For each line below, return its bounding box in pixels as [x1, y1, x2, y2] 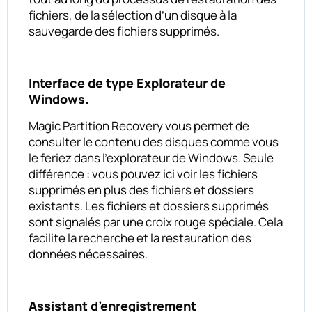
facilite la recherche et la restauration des [29, 229, 251, 246]
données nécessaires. [29, 245, 148, 262]
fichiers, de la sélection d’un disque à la [29, 6, 237, 23]
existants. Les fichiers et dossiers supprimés [29, 197, 269, 214]
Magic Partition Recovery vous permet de [29, 117, 249, 134]
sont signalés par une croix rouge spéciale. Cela [29, 213, 283, 230]
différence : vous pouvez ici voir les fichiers [29, 165, 258, 182]
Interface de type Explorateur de [29, 74, 226, 91]
